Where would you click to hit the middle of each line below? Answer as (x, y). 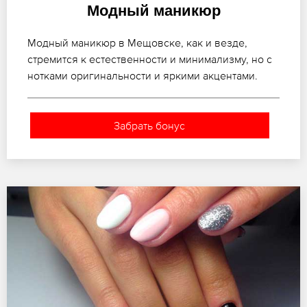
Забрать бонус (150, 125)
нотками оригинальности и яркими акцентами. (143, 75)
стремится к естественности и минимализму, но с (150, 59)
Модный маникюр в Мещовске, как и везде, (137, 42)
